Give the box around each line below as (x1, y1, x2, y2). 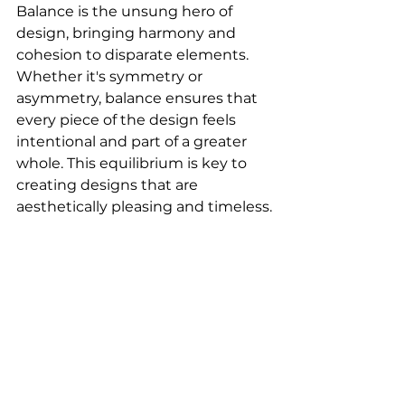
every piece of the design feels (16, 110, 240, 128)
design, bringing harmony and (16, 24, 240, 42)
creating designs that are (16, 175, 202, 193)
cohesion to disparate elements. (16, 45, 252, 63)
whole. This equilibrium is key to (16, 154, 250, 172)
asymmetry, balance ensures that (16, 89, 261, 107)
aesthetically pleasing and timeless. (16, 197, 272, 215)
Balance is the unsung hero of (16, 2, 236, 20)
